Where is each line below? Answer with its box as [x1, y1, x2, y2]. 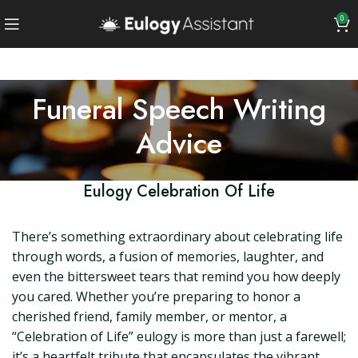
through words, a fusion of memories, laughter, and [12, 248, 324, 265]
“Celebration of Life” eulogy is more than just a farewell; [12, 328, 346, 345]
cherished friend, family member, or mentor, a [12, 308, 287, 325]
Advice [136, 122, 222, 165]
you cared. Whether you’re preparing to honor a [12, 288, 300, 305]
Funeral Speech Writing [32, 88, 326, 130]
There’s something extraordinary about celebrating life [12, 228, 343, 245]
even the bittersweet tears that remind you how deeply [12, 268, 340, 285]
